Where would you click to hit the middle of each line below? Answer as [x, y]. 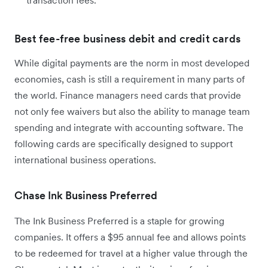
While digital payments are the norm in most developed [132, 63]
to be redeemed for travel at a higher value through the [131, 253]
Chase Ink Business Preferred [86, 196]
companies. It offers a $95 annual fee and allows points [130, 237]
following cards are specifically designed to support [124, 144]
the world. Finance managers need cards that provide [128, 95]
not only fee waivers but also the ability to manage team [132, 112]
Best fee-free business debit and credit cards [127, 39]
